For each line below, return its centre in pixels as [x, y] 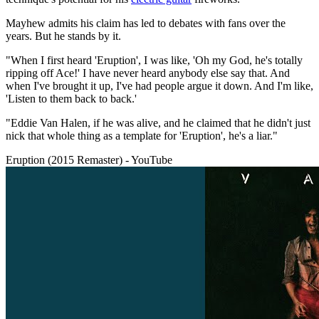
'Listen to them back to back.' [71, 98]
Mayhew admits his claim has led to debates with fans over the [146, 23]
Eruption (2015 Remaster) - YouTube [89, 159]
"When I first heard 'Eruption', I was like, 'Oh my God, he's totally [154, 60]
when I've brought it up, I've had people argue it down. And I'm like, [159, 85]
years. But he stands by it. [63, 36]
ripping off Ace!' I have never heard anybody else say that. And [148, 73]
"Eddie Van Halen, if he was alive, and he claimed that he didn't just [158, 122]
